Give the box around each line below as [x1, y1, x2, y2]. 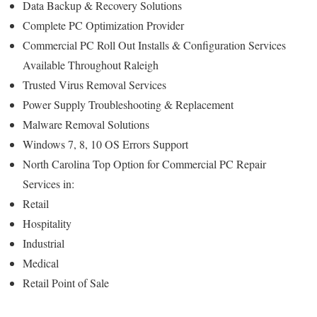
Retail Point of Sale [23, 275, 109, 291]
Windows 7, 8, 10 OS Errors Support [23, 137, 192, 152]
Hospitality [23, 216, 71, 231]
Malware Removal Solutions [23, 117, 149, 132]
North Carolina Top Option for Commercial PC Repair [23, 156, 266, 172]
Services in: [23, 176, 78, 192]
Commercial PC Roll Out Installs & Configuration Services [23, 38, 286, 53]
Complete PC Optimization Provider [23, 18, 184, 33]
